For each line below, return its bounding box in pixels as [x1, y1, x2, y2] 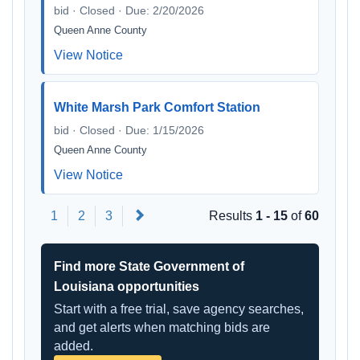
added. [54, 339, 93, 353]
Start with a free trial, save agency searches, [54, 302, 304, 316]
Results [209, 209, 256, 223]
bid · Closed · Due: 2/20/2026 [54, 4, 204, 17]
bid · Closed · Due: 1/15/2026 [54, 124, 204, 137]
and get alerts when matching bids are [54, 321, 270, 334]
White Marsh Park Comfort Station [54, 100, 260, 114]
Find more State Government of [54, 260, 244, 273]
